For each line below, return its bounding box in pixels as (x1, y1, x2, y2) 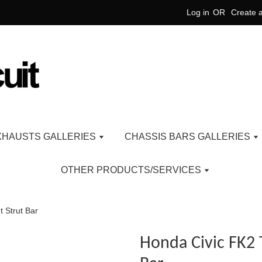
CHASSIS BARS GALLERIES (125, 132, 253, 142)
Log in (187, 8, 209, 17)
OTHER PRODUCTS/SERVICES (61, 165, 204, 175)
